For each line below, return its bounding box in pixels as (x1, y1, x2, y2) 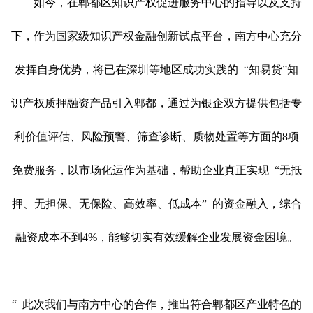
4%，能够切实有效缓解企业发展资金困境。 (82, 231, 298, 243)
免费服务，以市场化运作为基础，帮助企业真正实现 (11, 163, 269, 176)
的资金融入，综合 (212, 197, 302, 210)
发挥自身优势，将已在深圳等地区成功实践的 (15, 63, 238, 75)
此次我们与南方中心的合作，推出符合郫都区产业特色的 (22, 298, 302, 310)
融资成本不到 (15, 231, 82, 243)
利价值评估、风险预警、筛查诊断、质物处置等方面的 (14, 130, 282, 143)
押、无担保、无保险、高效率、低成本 (11, 197, 202, 210)
